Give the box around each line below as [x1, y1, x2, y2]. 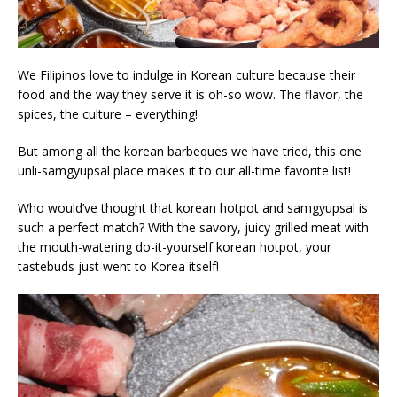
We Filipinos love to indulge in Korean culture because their [18, 66, 355, 84]
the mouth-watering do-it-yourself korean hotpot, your [18, 238, 331, 256]
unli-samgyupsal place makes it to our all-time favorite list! [18, 162, 351, 180]
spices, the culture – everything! [18, 105, 198, 123]
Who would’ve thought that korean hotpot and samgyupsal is [18, 199, 368, 217]
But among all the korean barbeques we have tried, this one [18, 143, 362, 160]
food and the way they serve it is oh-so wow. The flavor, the [18, 86, 363, 104]
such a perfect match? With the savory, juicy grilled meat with [18, 219, 369, 237]
